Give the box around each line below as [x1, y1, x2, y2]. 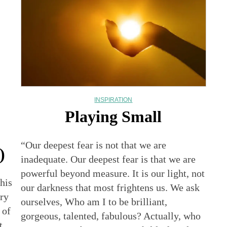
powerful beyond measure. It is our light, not [21, 167, 205, 179]
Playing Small [65, 107, 162, 126]
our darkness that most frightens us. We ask [21, 181, 200, 193]
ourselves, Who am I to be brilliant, [21, 196, 168, 207]
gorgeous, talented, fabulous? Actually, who [21, 210, 201, 221]
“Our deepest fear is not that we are [21, 139, 167, 150]
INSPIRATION [94, 96, 133, 103]
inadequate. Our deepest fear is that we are [21, 153, 196, 165]
